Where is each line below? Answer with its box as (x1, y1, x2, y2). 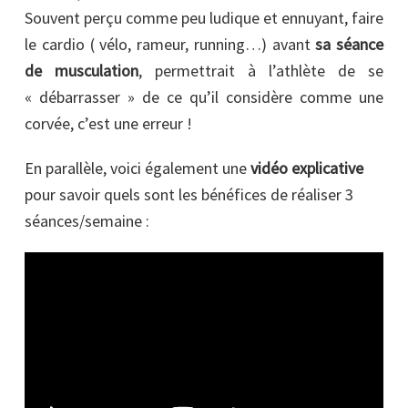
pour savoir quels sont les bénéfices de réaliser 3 (25, 184, 353, 206)
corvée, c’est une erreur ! (25, 113, 192, 135)
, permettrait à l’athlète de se (138, 60, 383, 82)
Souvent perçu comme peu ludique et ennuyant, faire (25, 7, 383, 29)
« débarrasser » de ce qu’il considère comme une (25, 87, 383, 108)
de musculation (25, 60, 138, 82)
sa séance (315, 34, 383, 56)
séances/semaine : (25, 210, 149, 232)
